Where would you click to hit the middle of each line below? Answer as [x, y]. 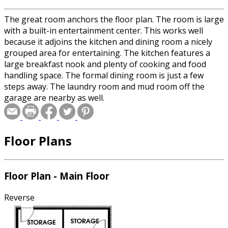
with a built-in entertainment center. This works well [104, 30]
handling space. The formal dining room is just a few [104, 75]
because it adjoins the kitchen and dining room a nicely [108, 41]
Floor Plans [38, 140]
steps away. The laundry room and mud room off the [104, 86]
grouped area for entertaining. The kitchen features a [107, 53]
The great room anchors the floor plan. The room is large [114, 19]
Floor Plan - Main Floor [57, 176]
